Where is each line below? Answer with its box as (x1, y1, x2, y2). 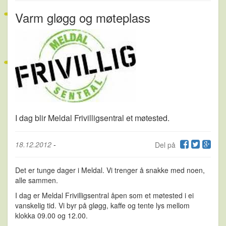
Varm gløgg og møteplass (15, 8, 150, 26)
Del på (155, 139, 178, 150)
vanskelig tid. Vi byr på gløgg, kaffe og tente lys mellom (15, 200, 190, 210)
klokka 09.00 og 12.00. (15, 210, 88, 220)
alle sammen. (15, 175, 58, 185)
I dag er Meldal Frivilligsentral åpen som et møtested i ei (15, 190, 194, 200)
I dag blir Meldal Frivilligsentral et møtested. (15, 111, 169, 124)
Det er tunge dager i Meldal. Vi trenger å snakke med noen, (15, 164, 205, 175)
